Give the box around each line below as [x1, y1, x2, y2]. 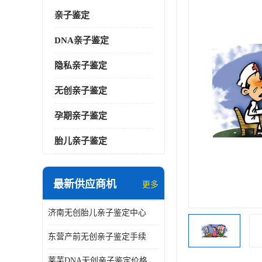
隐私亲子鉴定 [54, 61, 107, 70]
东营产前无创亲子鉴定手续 [48, 232, 146, 241]
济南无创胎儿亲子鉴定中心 [48, 208, 146, 217]
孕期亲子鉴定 [54, 111, 107, 120]
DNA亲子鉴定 [54, 36, 109, 45]
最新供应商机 [53, 178, 116, 190]
